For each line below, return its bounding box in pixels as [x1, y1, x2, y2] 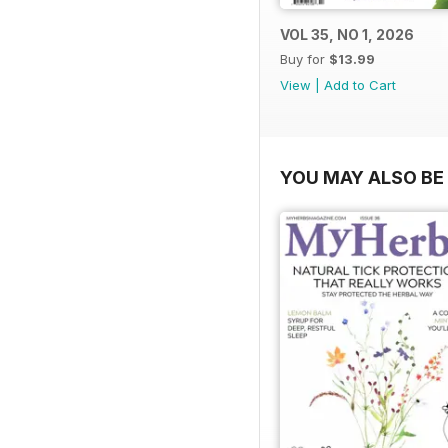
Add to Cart [324, 76, 396, 93]
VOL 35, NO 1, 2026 [280, 25, 414, 43]
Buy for [280, 50, 329, 67]
